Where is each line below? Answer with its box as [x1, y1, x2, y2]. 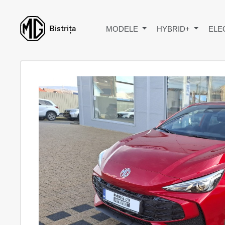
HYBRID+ [156, 24, 192, 33]
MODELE [106, 24, 140, 33]
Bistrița [49, 23, 76, 34]
